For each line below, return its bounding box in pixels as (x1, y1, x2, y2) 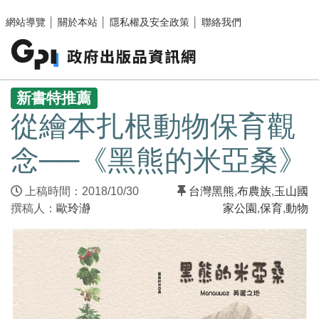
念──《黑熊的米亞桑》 (11, 145, 307, 177)
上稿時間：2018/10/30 (22, 185, 147, 198)
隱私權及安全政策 (110, 16, 189, 28)
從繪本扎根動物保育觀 (11, 110, 296, 142)
